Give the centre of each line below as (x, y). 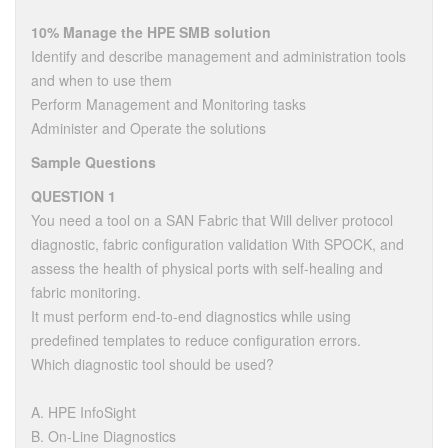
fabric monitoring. (86, 292)
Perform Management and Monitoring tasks (168, 104)
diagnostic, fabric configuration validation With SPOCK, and (217, 244)
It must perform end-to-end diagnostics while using (191, 316)
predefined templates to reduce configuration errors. (196, 340)
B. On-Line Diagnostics (103, 436)
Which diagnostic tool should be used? (152, 364)
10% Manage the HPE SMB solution (151, 32)
